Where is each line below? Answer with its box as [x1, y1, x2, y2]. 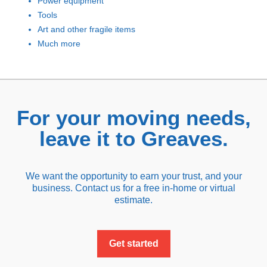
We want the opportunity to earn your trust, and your [25, 171, 242, 181]
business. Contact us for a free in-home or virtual [32, 183, 235, 193]
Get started [108, 238, 159, 249]
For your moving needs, [16, 106, 251, 129]
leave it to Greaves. [39, 127, 228, 150]
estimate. [114, 195, 153, 205]
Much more [38, 39, 80, 48]
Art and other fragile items [38, 24, 135, 34]
